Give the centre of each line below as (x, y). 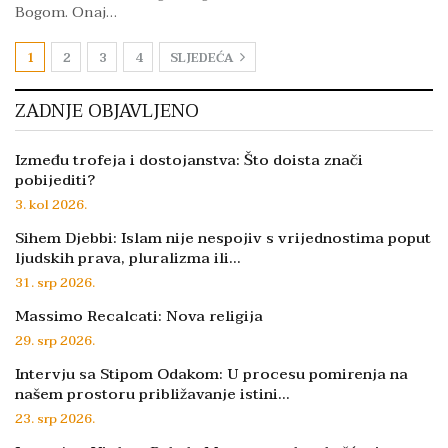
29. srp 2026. (55, 340)
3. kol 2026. (51, 204)
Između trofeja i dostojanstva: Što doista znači (189, 159)
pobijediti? (55, 179)
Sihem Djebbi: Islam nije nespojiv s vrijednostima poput (223, 237)
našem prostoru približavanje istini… (152, 393)
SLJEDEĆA (203, 57)
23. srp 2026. (55, 418)
